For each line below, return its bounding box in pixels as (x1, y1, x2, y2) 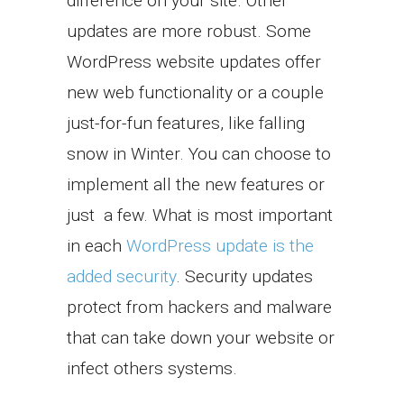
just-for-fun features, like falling (67, 113, 305, 134)
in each (67, 235, 126, 257)
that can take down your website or (67, 327, 335, 349)
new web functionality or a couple (67, 82, 324, 104)
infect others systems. (67, 358, 237, 380)
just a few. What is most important (67, 205, 333, 226)
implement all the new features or (67, 174, 325, 196)
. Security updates (176, 266, 313, 288)
